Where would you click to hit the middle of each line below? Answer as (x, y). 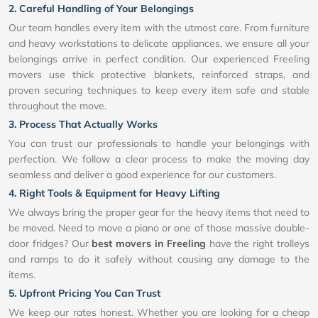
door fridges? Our (50, 244)
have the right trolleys (258, 244)
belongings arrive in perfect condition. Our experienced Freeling (159, 59)
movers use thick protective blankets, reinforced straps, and (159, 75)
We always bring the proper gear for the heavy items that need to (159, 213)
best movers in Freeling (149, 244)
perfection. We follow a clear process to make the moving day (159, 159)
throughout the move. (57, 106)
